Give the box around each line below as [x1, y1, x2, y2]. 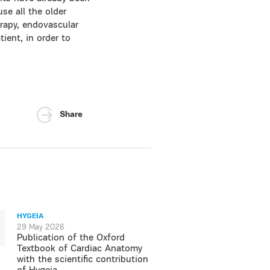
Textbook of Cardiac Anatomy [17, 244, 143, 254]
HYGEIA [17, 213, 44, 220]
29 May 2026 [17, 224, 65, 231]
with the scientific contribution [17, 255, 149, 265]
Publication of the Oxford [17, 233, 125, 243]
